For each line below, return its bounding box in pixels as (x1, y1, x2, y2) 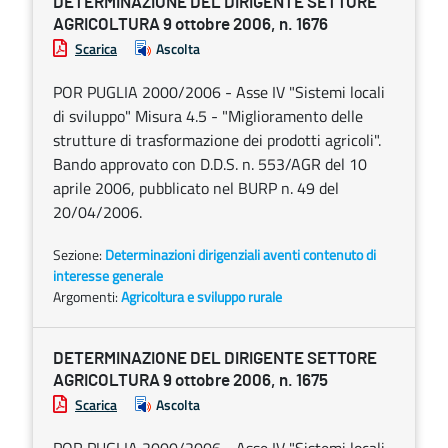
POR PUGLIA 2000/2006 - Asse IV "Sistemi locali (53, 80, 385, 104)
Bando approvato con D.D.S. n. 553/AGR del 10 (53, 152, 367, 176)
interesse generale (53, 265, 163, 286)
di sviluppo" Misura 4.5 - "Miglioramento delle (53, 104, 363, 128)
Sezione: (53, 244, 105, 265)
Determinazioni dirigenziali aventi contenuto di (105, 244, 376, 265)
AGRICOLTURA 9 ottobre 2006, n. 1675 (53, 372, 328, 389)
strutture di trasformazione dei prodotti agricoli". (53, 128, 381, 152)
